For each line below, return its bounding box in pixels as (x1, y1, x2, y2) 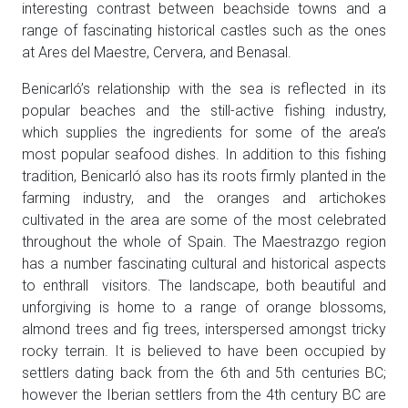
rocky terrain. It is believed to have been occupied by (22, 342, 386, 361)
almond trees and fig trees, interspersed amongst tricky (22, 321, 386, 339)
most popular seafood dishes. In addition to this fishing (22, 146, 386, 164)
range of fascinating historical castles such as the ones (22, 22, 386, 40)
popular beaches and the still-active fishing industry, (22, 102, 386, 120)
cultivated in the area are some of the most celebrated (22, 211, 386, 229)
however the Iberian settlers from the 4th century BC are (22, 386, 386, 404)
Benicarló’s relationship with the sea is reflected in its (22, 80, 386, 98)
